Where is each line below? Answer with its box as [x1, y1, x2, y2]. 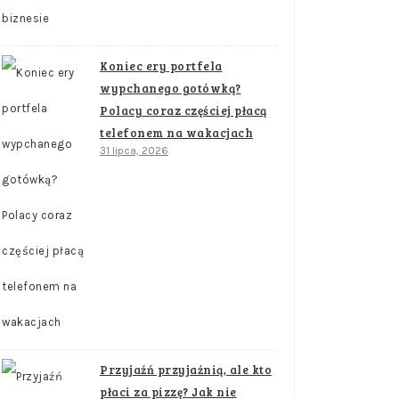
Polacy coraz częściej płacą [100, 102, 267, 118]
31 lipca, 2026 [100, 144, 168, 157]
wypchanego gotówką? [100, 80, 241, 96]
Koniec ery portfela [100, 58, 223, 74]
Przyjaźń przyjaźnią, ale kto [100, 362, 272, 378]
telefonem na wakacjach [100, 125, 253, 141]
